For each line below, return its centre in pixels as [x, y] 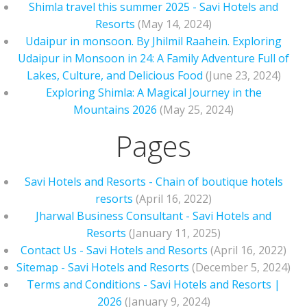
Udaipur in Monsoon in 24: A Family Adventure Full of [153, 58]
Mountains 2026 [115, 110]
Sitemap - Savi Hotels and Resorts [103, 267]
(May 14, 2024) [175, 24]
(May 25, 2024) [197, 110]
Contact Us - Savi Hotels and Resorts [114, 250]
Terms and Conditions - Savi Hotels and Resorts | [153, 284]
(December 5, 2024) [241, 267]
